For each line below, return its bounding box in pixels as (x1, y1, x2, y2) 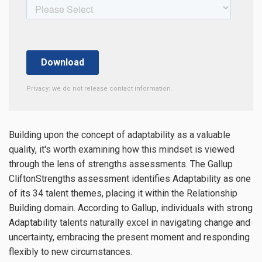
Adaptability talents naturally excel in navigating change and (9, 217, 250, 229)
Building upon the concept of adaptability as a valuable (9, 129, 230, 141)
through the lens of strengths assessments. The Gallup (9, 158, 233, 170)
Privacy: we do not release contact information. (26, 85, 173, 93)
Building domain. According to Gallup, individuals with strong (9, 202, 253, 214)
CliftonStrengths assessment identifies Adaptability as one (9, 173, 251, 185)
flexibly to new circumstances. (9, 246, 132, 258)
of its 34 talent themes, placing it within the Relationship (9, 188, 237, 199)
